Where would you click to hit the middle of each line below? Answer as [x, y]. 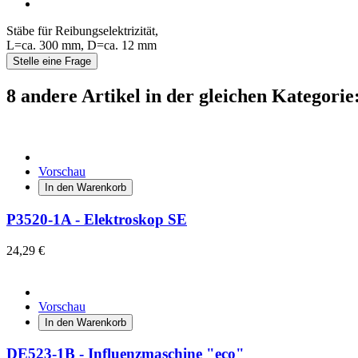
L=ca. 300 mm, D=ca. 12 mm [82, 46]
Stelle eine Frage [52, 62]
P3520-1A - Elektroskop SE [97, 219]
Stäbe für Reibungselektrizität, [82, 31]
